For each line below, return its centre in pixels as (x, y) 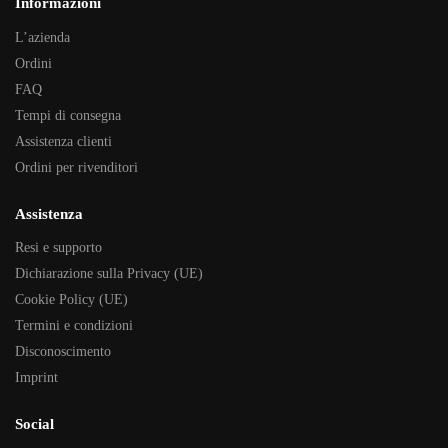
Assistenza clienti (63, 141)
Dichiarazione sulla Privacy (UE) (109, 274)
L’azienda (42, 37)
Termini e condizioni (74, 326)
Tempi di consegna (68, 115)
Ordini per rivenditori (76, 167)
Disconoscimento (63, 352)
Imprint (36, 378)
